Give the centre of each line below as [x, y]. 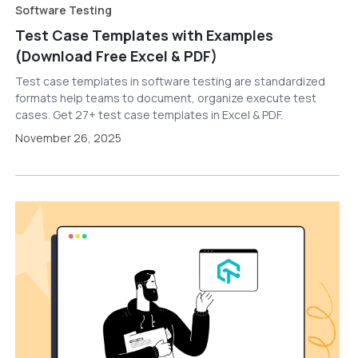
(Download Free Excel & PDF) [116, 56]
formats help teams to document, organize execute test [165, 97]
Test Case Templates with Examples [144, 35]
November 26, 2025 [68, 137]
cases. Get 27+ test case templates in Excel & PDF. [149, 114]
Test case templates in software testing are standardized [170, 81]
